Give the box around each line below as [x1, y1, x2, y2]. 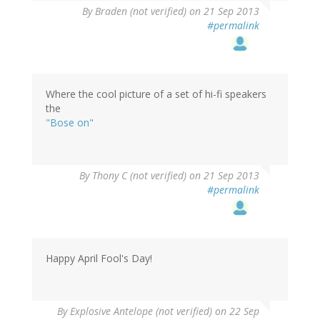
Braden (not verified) [95, 4, 186, 19]
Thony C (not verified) [92, 169, 186, 183]
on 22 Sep [212, 304, 259, 319]
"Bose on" [46, 116, 94, 130]
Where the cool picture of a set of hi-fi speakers [46, 87, 266, 101]
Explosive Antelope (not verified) [70, 304, 212, 319]
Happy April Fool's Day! [46, 251, 152, 266]
